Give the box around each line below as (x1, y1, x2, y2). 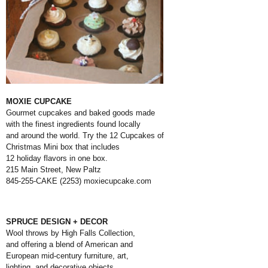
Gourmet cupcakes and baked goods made (6, 108, 155, 118)
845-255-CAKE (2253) (6, 176, 84, 186)
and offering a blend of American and (6, 240, 133, 249)
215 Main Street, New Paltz (6, 165, 101, 175)
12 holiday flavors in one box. (6, 154, 108, 163)
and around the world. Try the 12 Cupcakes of (6, 131, 164, 141)
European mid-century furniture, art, (6, 251, 129, 261)
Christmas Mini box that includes (6, 142, 120, 152)
